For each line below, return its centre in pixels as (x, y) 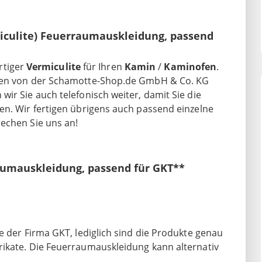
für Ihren (102, 67)
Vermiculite (54, 67)
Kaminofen (190, 67)
